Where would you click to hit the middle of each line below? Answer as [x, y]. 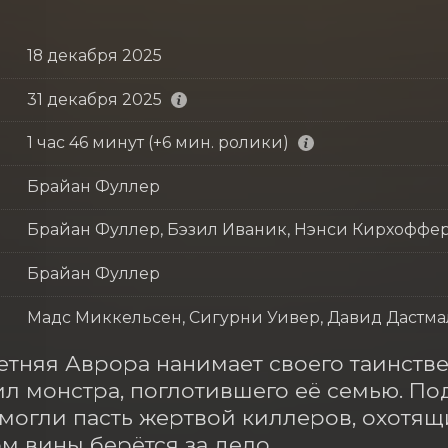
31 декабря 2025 [94, 99]
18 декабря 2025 [94, 55]
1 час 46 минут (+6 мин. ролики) [157, 143]
